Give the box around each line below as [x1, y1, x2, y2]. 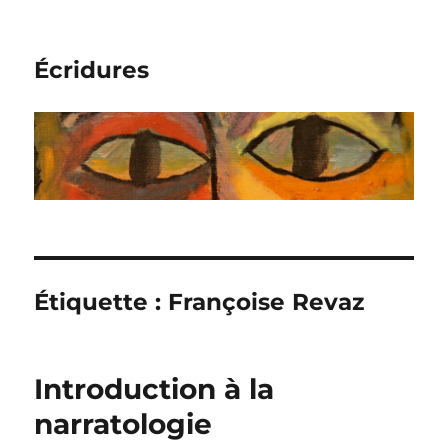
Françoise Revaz [168, 288, 365, 317]
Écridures [34, 56, 150, 84]
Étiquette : [34, 288, 169, 317]
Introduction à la [34, 372, 275, 407]
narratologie [34, 407, 213, 442]
